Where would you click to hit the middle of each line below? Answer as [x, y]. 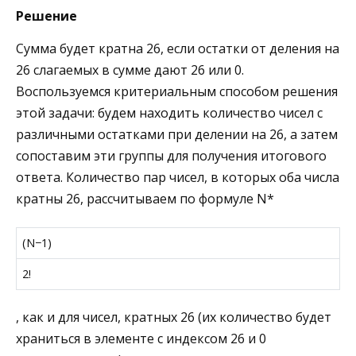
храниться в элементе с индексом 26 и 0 [141, 339]
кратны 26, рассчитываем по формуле [136, 199]
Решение [46, 16]
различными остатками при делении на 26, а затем [177, 135]
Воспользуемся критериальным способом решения [177, 92]
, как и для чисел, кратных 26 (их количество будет [174, 317]
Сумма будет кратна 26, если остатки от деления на [178, 49]
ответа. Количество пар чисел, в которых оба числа [178, 178]
